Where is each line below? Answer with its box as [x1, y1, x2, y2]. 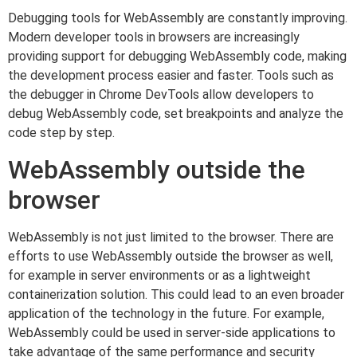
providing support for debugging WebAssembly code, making [8, 49, 347, 65]
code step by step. [8, 125, 115, 141]
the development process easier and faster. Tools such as [8, 68, 334, 84]
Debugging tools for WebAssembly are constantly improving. [8, 10, 347, 26]
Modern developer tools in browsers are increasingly [8, 29, 300, 45]
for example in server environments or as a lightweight [8, 267, 311, 283]
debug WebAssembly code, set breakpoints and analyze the [8, 106, 343, 122]
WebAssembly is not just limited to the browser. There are [8, 229, 334, 245]
